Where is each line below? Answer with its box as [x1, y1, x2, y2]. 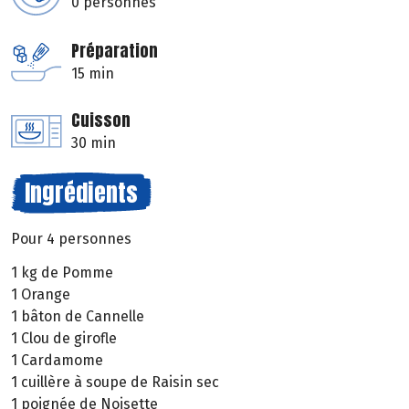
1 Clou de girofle [11, 330, 117, 348]
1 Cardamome [11, 351, 103, 370]
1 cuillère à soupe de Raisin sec [11, 373, 219, 392]
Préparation [71, 38, 158, 64]
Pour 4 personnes [11, 230, 131, 248]
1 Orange [11, 286, 70, 304]
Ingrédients [25, 174, 138, 212]
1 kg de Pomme [11, 264, 113, 282]
